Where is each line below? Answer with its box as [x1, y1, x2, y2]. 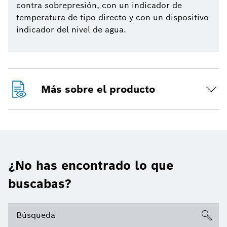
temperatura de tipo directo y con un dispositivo [16, 12, 209, 23]
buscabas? [8, 176, 71, 192]
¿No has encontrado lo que [8, 158, 173, 174]
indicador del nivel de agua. [16, 24, 126, 35]
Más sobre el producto [41, 83, 155, 96]
